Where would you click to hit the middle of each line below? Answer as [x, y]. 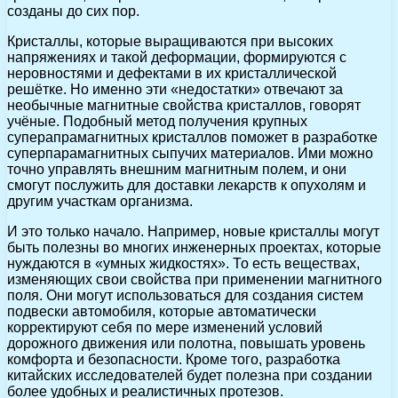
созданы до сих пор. [73, 11]
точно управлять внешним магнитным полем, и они [177, 169]
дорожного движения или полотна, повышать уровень [186, 343]
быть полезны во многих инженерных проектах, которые [194, 247]
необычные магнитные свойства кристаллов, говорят [184, 105]
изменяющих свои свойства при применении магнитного [195, 279]
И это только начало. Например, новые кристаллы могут [193, 231]
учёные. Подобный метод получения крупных [157, 121]
